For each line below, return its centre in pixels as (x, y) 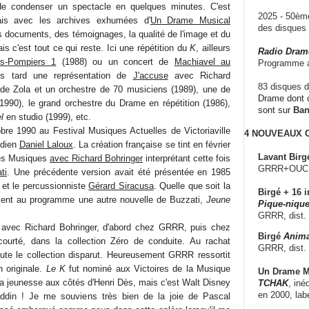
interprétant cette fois (187, 158)
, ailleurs (213, 48)
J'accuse (150, 75)
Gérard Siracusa (121, 186)
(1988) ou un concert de (115, 61)
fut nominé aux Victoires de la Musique (148, 268)
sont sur (276, 110)
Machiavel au (202, 61)
